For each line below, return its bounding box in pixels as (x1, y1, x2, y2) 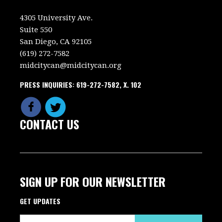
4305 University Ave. (20, 13, 95, 22)
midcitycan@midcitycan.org (20, 60, 122, 70)
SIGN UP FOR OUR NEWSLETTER (20, 172, 166, 190)
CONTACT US (20, 114, 80, 133)
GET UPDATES (20, 195, 61, 206)
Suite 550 (20, 25, 53, 34)
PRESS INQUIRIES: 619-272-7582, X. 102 (20, 79, 142, 90)
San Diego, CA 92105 (20, 37, 92, 46)
